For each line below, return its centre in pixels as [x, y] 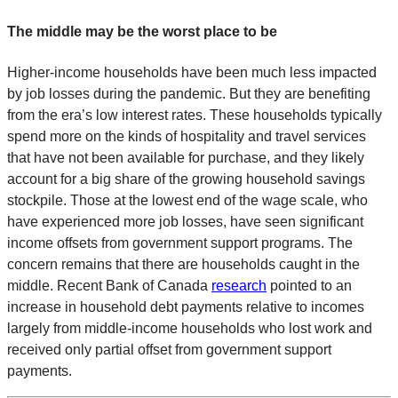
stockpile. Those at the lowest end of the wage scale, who [187, 200]
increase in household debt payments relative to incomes [186, 306]
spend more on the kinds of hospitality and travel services [187, 136]
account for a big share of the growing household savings [186, 179]
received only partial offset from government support [169, 349]
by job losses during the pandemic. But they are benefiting [189, 93]
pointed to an [309, 285]
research [239, 285]
